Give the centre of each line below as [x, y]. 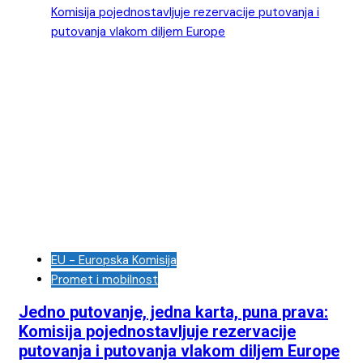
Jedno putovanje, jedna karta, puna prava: [173, 312]
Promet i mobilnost [105, 279]
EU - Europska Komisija [114, 260]
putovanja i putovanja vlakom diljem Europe [179, 351]
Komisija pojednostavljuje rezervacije [157, 332]
